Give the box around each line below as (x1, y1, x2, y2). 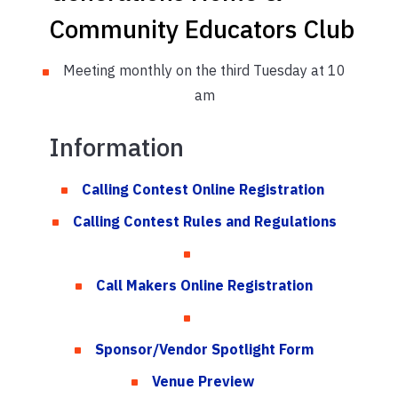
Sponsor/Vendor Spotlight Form (95, 339, 314, 358)
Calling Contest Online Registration (81, 179, 328, 198)
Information (49, 131, 184, 164)
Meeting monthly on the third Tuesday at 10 (63, 61, 346, 80)
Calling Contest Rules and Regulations (72, 211, 337, 230)
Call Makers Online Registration (96, 275, 313, 294)
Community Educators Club (49, 12, 354, 46)
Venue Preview (151, 371, 258, 390)
